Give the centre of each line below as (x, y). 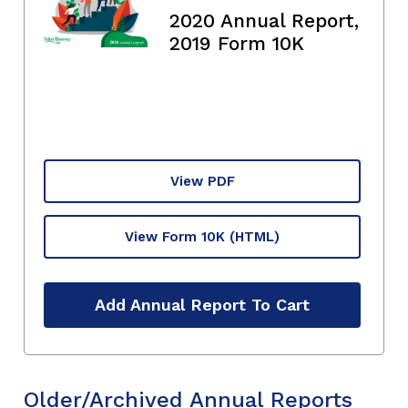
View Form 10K (175, 236)
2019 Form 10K (237, 43)
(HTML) (255, 236)
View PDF (202, 181)
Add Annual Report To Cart (202, 305)
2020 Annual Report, (264, 20)
